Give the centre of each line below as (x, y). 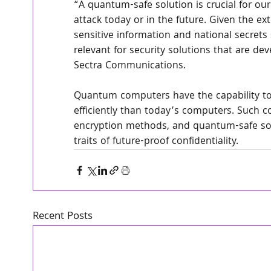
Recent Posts (62, 217)
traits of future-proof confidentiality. (156, 142)
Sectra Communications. (130, 66)
